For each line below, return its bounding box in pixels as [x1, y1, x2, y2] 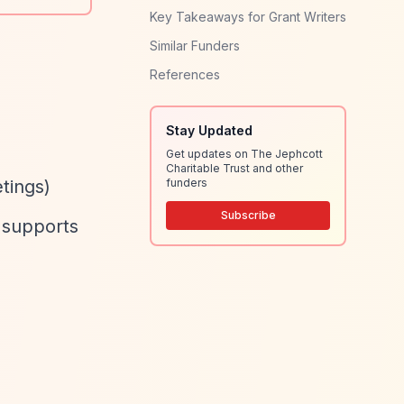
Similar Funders [150, 38, 240, 53]
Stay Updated [166, 123, 252, 138]
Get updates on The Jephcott [166, 147, 323, 161]
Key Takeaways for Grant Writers [150, 9, 346, 24]
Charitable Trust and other [166, 161, 303, 175]
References [150, 67, 220, 82]
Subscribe [220, 208, 276, 222]
